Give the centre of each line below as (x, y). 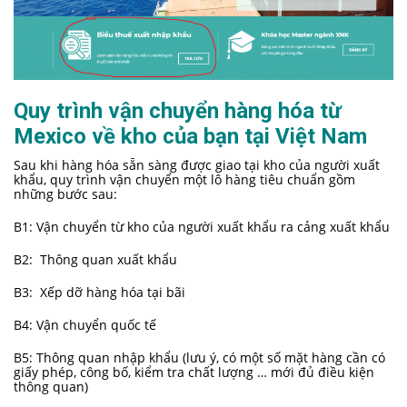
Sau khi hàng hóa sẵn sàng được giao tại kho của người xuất (197, 165)
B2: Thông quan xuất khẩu (95, 260)
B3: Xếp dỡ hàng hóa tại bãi (99, 293)
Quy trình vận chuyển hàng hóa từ (178, 111)
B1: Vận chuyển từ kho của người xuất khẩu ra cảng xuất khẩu (202, 227)
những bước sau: (65, 194)
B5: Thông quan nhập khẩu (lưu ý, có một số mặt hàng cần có (199, 358)
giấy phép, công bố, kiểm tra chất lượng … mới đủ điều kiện (194, 372)
